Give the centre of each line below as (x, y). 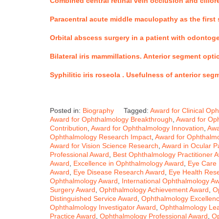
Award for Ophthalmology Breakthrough (111, 119)
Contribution (69, 128)
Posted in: (66, 110)
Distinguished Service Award (94, 198)
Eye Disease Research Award (119, 172)
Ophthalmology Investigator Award (103, 207)
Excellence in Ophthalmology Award (129, 163)
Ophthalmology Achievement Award (154, 189)
